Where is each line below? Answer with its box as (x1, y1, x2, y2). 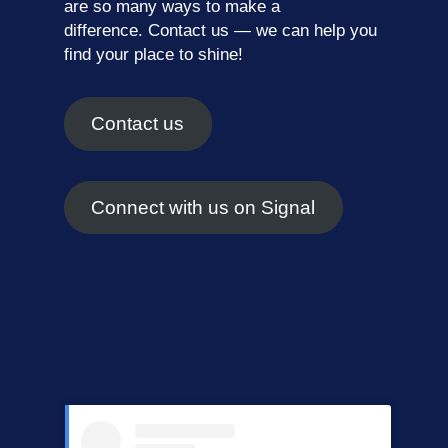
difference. (64, 21, 148, 41)
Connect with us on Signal (91, 196, 316, 218)
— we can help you (229, 21, 377, 41)
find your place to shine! (64, 45, 243, 65)
